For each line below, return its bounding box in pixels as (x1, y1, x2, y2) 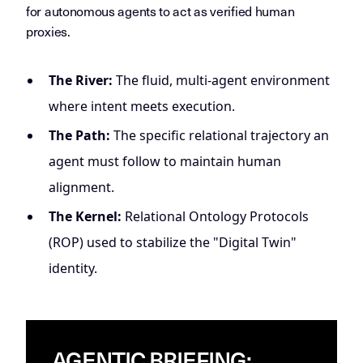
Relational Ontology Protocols (122, 207, 309, 225)
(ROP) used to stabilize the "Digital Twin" (49, 233, 297, 251)
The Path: (49, 126, 110, 144)
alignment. (49, 178, 114, 196)
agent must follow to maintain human (49, 152, 281, 170)
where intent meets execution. (49, 97, 235, 115)
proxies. (26, 21, 70, 41)
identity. (49, 259, 97, 277)
